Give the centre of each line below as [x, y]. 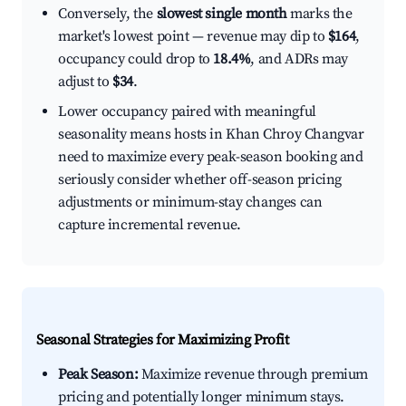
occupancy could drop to [136, 59]
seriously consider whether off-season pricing [200, 180]
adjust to [85, 82]
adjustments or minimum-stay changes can [190, 203]
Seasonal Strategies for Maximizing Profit [163, 340]
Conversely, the [107, 14]
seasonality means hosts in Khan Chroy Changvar [211, 135]
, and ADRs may [299, 59]
